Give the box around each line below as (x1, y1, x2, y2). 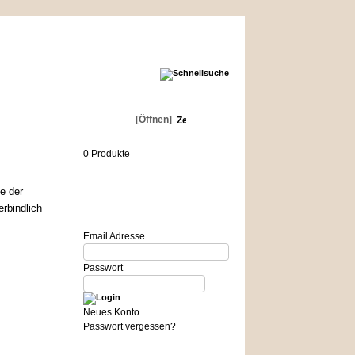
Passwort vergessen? (82, 321, 176, 332)
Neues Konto (82, 307, 139, 318)
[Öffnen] (132, 114, 172, 125)
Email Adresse (82, 231, 145, 242)
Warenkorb (82, 114, 133, 125)
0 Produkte (82, 148, 130, 159)
